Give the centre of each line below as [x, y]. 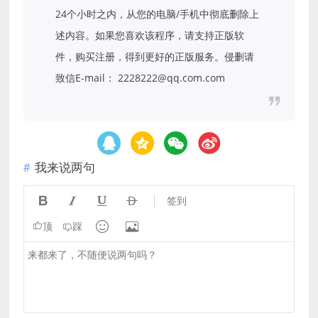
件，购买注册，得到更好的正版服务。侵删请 [155, 57]
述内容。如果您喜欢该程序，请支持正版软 [150, 35]
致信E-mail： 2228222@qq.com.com [141, 78]
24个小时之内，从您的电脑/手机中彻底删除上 [158, 14]
